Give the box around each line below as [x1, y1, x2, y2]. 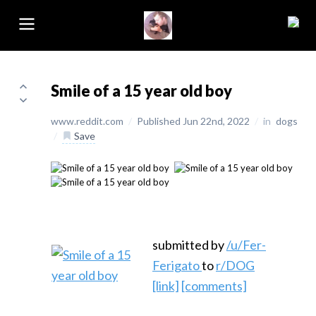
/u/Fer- [226, 237, 266, 253]
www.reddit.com [51, 115, 126, 127]
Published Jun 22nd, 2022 [137, 115, 252, 127]
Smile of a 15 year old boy [51, 81, 232, 100]
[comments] [181, 278, 247, 294]
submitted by [152, 237, 226, 253]
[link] [152, 278, 179, 294]
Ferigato [152, 257, 202, 274]
